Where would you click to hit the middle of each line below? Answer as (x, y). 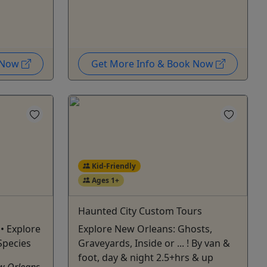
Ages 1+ (104, 180)
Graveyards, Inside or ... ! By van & (154, 243)
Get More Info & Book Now (153, 63)
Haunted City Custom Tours (140, 211)
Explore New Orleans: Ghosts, (145, 229)
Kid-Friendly (113, 166)
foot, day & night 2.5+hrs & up (146, 257)
